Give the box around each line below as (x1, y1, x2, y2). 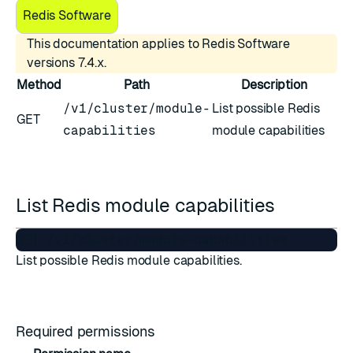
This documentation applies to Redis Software (27, 36, 290, 51)
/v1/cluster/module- (63, 101, 210, 116)
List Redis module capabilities (16, 195, 281, 216)
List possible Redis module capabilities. (16, 253, 242, 268)
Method (17, 77, 61, 92)
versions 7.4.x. (27, 55, 106, 70)
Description (241, 77, 307, 92)
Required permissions (16, 323, 159, 340)
